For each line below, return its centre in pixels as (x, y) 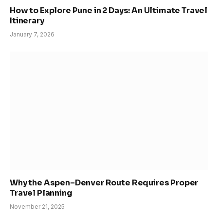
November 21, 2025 (37, 207)
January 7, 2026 (32, 35)
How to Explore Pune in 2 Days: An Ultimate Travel (109, 11)
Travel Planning (41, 193)
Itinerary (27, 21)
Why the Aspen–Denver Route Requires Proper (104, 183)
